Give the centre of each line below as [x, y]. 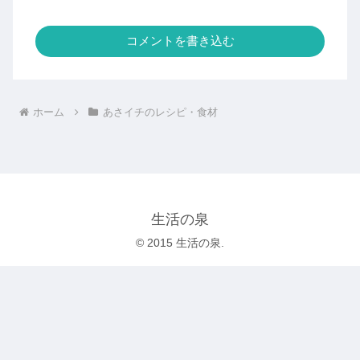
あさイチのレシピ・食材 [160, 112]
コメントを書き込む [180, 41]
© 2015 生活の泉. [180, 243]
